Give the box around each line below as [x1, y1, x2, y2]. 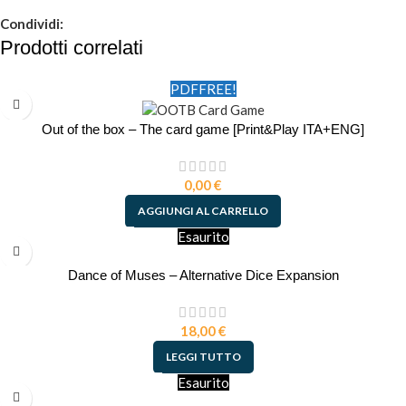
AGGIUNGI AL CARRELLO [138, 203, 268, 217]
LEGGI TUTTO [165, 349, 241, 363]
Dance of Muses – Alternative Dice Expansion [67, 266, 339, 283]
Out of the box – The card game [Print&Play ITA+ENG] [42, 121, 364, 137]
